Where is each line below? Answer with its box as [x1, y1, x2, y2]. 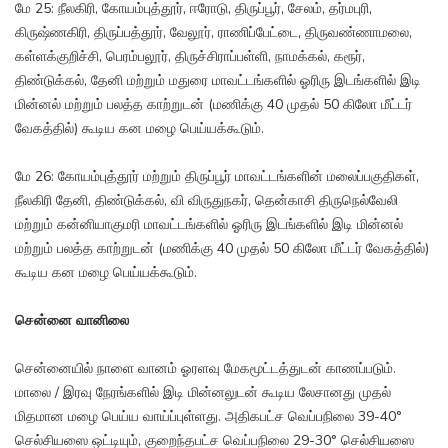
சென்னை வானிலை [15, 311, 129, 331]
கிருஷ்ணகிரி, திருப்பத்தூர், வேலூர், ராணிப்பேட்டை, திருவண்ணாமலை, [15, 23, 412, 43]
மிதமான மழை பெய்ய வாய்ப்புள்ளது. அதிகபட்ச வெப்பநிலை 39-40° [15, 407, 402, 427]
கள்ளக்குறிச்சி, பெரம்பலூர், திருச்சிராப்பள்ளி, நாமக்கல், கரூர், [15, 47, 365, 67]
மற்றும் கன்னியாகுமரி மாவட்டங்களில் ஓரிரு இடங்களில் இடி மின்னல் [15, 215, 403, 235]
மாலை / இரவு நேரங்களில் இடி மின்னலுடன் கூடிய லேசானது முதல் [15, 383, 391, 403]
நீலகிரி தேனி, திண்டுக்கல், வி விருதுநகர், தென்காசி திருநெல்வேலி [15, 191, 398, 211]
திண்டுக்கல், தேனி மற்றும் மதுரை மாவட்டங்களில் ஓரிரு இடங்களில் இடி [15, 71, 421, 91]
